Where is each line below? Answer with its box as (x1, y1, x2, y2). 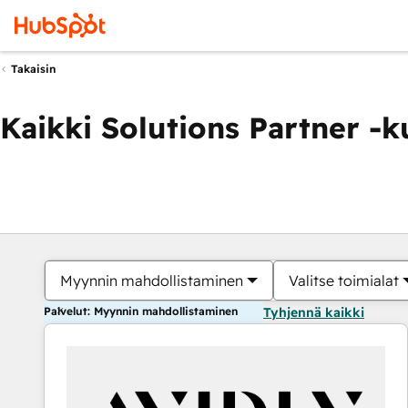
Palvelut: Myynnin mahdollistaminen (44, 304, 238, 318)
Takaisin (11, 62, 56, 76)
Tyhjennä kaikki (263, 304, 364, 321)
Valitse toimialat (289, 271, 399, 290)
